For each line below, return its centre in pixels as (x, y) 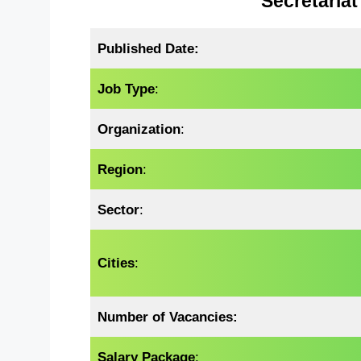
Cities (116, 263)
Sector (119, 210)
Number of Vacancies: (168, 317)
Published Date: (149, 49)
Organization (139, 129)
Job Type (127, 89)
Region (120, 170)
